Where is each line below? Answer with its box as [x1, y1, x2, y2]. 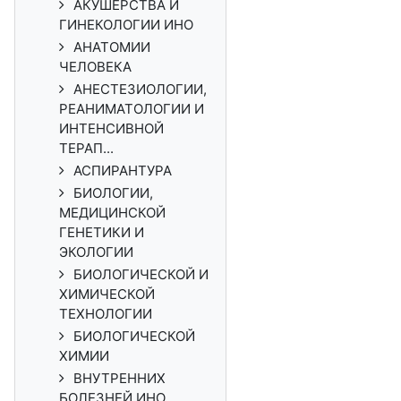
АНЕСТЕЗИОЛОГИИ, [73, 81, 207, 98]
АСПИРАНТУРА [73, 162, 172, 179]
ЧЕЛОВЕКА [59, 58, 132, 75]
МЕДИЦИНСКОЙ [59, 204, 166, 221]
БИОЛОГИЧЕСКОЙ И [73, 266, 209, 283]
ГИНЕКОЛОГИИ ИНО [59, 16, 193, 33]
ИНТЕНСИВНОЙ [59, 120, 164, 137]
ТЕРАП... [59, 140, 114, 157]
